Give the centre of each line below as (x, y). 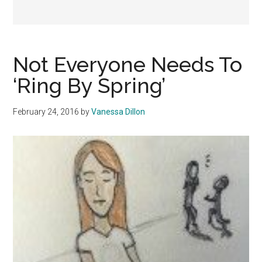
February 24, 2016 (46, 112)
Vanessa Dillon (118, 112)
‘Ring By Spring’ (89, 86)
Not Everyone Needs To (128, 65)
